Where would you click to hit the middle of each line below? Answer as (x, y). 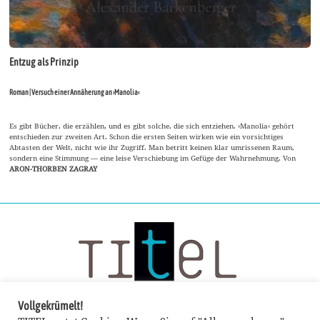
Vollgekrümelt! (50, 306)
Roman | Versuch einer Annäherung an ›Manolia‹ (75, 92)
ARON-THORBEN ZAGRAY (54, 168)
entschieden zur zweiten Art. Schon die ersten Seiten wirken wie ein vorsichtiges (147, 136)
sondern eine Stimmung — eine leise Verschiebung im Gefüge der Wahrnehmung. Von (153, 157)
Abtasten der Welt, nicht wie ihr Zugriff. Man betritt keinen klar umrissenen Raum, (152, 147)
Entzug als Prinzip (44, 62)
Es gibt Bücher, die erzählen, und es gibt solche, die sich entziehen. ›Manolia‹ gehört (152, 125)
